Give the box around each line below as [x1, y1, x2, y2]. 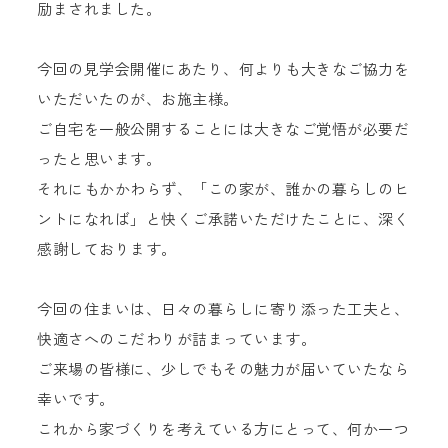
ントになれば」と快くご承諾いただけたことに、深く [37, 208, 410, 231]
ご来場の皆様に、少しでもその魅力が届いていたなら [37, 358, 410, 381]
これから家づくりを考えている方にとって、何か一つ [37, 418, 410, 441]
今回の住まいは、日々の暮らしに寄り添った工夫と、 [37, 298, 410, 321]
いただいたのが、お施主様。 [37, 88, 239, 111]
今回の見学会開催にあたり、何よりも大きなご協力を [37, 58, 410, 81]
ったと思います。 [37, 148, 162, 171]
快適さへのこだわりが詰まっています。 [37, 328, 317, 351]
